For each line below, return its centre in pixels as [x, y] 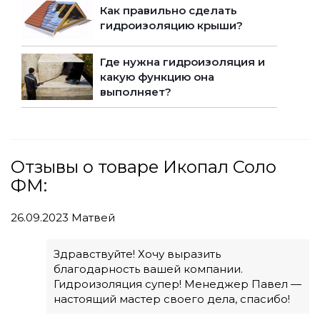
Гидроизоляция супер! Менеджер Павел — [177, 284]
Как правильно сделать [169, 11]
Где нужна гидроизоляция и [182, 62]
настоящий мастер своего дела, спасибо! [172, 299]
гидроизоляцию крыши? [171, 26]
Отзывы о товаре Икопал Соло [144, 167]
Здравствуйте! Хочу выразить [137, 254]
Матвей [92, 218]
